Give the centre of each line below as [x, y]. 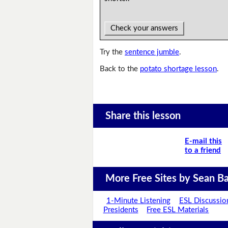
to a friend [203, 150]
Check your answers [145, 28]
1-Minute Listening [139, 201]
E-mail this [203, 141]
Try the [112, 52]
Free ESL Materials [178, 210]
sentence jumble [152, 52]
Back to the [120, 69]
